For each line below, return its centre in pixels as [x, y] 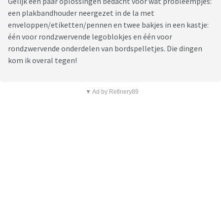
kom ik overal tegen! [42, 60]
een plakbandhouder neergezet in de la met [81, 13]
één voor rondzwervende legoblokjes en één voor [90, 37]
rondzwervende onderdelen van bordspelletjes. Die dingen [105, 49]
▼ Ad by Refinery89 [112, 92]
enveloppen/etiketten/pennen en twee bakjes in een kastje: [108, 25]
